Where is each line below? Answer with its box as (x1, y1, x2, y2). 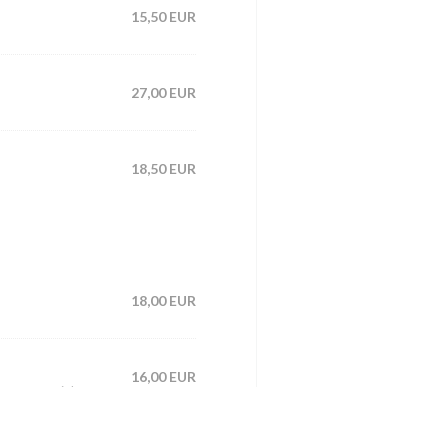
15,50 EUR (131, 7, 196, 25)
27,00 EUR (131, 83, 196, 101)
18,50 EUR (131, 159, 196, 177)
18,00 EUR (131, 291, 196, 309)
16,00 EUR (131, 367, 196, 385)
